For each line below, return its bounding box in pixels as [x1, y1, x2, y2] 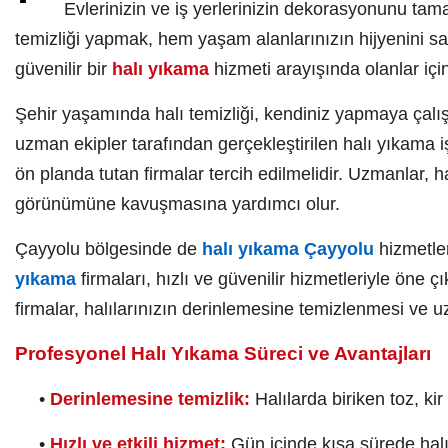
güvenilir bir [15, 59, 112, 79]
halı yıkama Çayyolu [202, 239, 374, 259]
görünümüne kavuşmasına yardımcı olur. [15, 194, 340, 214]
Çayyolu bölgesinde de [15, 239, 202, 259]
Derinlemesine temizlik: [50, 389, 250, 409]
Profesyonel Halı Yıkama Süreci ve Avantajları [15, 343, 431, 364]
